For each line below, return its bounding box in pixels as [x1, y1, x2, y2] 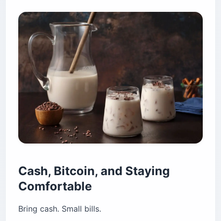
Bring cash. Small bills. [18, 204, 101, 214]
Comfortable [18, 179, 92, 194]
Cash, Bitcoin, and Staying [18, 164, 170, 179]
